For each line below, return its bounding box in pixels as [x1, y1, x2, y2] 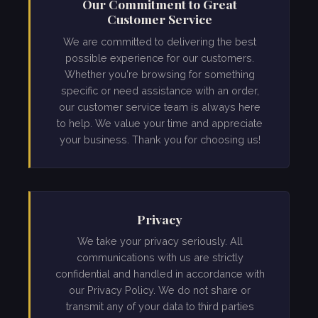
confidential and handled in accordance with [55, 268, 265, 280]
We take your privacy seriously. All [77, 235, 243, 248]
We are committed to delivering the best [63, 35, 256, 48]
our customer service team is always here [59, 100, 261, 113]
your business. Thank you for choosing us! [59, 133, 261, 146]
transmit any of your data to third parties [65, 300, 254, 313]
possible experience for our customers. [65, 51, 254, 64]
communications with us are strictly [76, 251, 243, 264]
